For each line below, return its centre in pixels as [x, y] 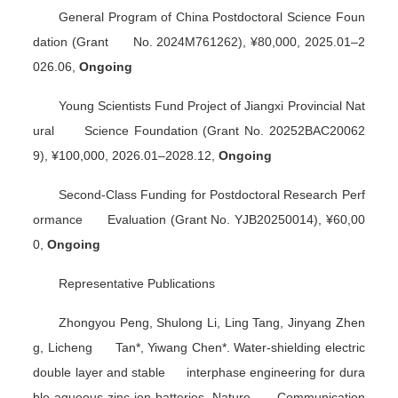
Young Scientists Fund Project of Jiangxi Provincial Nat [212, 105]
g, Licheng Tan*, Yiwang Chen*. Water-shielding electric [199, 347]
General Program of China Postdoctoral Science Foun [212, 16]
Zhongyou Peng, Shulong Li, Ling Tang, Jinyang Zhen [212, 322]
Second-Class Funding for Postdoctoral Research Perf [212, 194]
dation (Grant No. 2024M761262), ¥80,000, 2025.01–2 [199, 41]
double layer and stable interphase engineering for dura [199, 372]
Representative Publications [137, 283]
